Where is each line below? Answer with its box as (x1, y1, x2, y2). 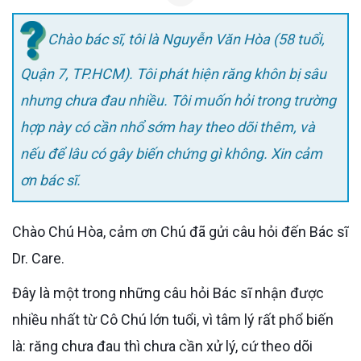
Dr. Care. (12, 249, 64, 267)
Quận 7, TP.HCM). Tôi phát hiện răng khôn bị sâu (20, 65, 326, 83)
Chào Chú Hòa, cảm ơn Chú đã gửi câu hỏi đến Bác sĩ (12, 222, 22, 240)
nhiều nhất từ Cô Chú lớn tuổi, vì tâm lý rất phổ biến (12, 310, 334, 328)
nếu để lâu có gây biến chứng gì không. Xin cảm (20, 145, 322, 163)
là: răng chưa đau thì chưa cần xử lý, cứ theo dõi (12, 337, 313, 355)
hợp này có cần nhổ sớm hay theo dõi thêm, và (20, 118, 315, 136)
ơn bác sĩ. (20, 172, 81, 189)
